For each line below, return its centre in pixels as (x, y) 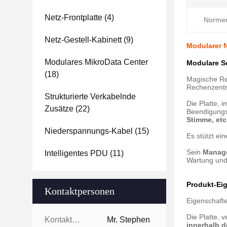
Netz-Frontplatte (73, 17)
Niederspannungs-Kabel (89, 131)
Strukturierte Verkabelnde (90, 97)
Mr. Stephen (128, 220)
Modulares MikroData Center (96, 62)
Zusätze (59, 109)
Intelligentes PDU (76, 153)
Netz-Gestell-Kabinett (83, 40)
